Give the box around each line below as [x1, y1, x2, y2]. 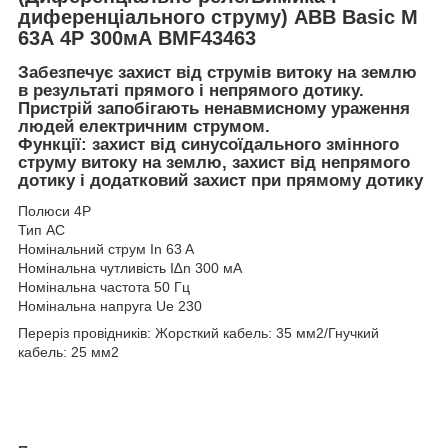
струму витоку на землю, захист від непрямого [18, 153, 410, 173]
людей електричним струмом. [18, 117, 270, 137]
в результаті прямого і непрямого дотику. [18, 81, 364, 101]
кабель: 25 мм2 [18, 344, 119, 361]
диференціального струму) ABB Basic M [18, 5, 418, 28]
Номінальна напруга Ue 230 [18, 298, 202, 315]
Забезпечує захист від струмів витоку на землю [18, 63, 417, 83]
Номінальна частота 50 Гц [18, 279, 190, 296]
